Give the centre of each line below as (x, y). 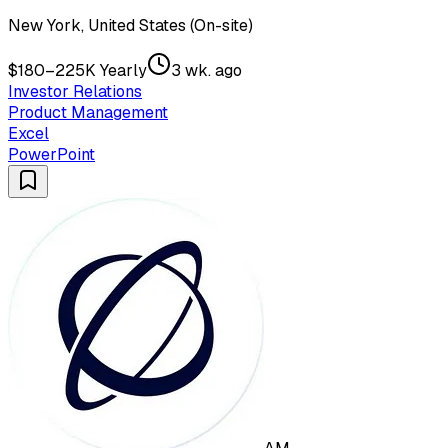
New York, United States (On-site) (130, 26)
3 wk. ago (206, 71)
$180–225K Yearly (77, 71)
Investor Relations (75, 92)
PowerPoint (51, 155)
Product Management (88, 113)
